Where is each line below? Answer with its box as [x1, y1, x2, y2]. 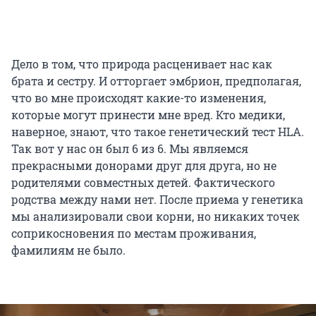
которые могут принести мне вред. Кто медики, [11, 107, 285, 123]
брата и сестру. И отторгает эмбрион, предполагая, [11, 73, 301, 89]
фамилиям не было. [11, 243, 126, 258]
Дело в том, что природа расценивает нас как [11, 56, 272, 72]
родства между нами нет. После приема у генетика [11, 192, 303, 207]
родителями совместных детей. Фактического [11, 175, 275, 190]
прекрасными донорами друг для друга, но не [11, 158, 276, 174]
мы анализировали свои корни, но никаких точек [11, 209, 300, 224]
